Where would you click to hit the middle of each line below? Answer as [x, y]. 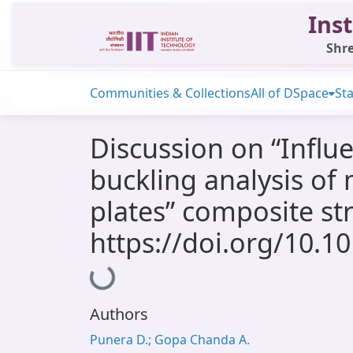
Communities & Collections [170, 93]
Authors [119, 314]
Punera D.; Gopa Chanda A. [170, 340]
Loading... [121, 275]
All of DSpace [290, 93]
